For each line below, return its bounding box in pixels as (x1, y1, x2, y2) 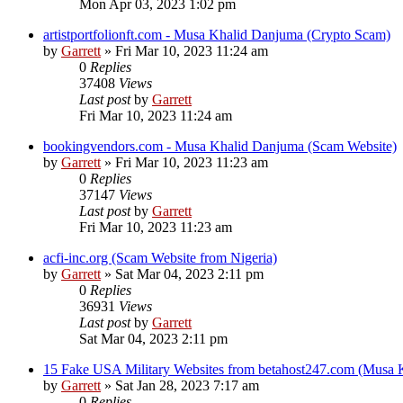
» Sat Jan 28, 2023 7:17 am (101, 378, 259, 394)
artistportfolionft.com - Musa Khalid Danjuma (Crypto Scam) (43, 27, 390, 43)
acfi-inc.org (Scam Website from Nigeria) (43, 250, 277, 266)
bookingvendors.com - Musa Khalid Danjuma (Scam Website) (43, 139, 397, 155)
